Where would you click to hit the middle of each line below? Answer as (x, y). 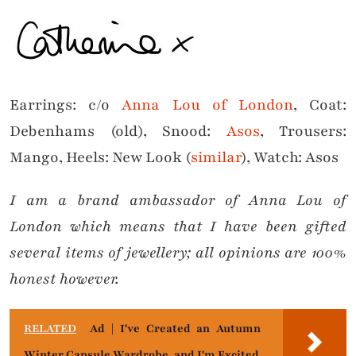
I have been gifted (278, 227)
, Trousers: (303, 132)
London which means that (110, 227)
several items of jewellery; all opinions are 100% (178, 253)
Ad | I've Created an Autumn (176, 329)
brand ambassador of (153, 201)
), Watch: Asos (290, 158)
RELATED (50, 329)
